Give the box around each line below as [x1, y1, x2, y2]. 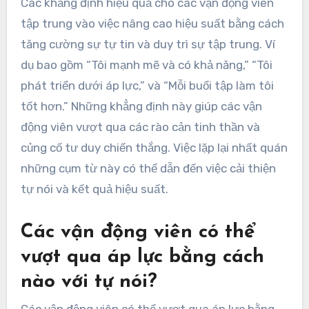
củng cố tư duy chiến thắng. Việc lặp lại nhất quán [20, 140, 288, 154]
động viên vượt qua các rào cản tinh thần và [20, 119, 260, 134]
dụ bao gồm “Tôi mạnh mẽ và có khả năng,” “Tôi [20, 57, 272, 72]
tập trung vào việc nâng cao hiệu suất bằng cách [20, 16, 284, 30]
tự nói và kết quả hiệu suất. [20, 181, 168, 196]
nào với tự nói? [20, 272, 157, 292]
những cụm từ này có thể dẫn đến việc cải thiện [20, 161, 276, 175]
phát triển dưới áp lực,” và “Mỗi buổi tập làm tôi [20, 78, 274, 92]
